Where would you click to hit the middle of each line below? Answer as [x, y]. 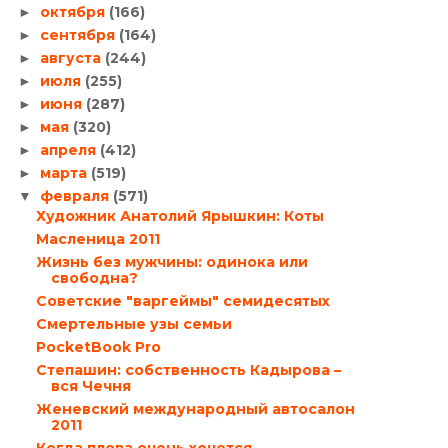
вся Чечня [90, 385]
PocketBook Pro [98, 346]
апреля [69, 150]
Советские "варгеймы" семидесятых [182, 300]
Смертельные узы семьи [133, 323]
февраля [76, 196]
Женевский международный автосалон [195, 408]
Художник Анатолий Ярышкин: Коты [179, 215]
